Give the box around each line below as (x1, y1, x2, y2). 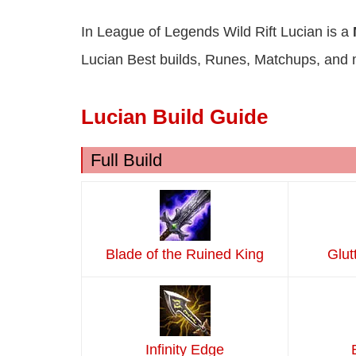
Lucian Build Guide (81, 105, 268, 130)
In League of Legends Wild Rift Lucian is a (81, 24, 353, 41)
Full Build (91, 150, 162, 171)
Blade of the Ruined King (106, 246, 264, 263)
